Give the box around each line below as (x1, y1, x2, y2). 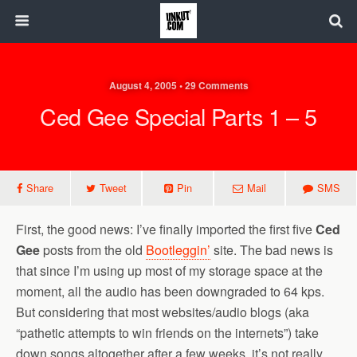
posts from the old (40, 241, 146, 259)
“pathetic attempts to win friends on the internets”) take (16, 324, 319, 342)
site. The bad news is (210, 241, 333, 259)
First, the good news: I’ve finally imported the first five (16, 220, 316, 238)
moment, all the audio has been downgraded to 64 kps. (16, 282, 324, 300)
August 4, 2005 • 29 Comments (108, 78, 249, 92)
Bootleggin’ (146, 241, 210, 259)
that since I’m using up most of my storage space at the (16, 261, 323, 280)
